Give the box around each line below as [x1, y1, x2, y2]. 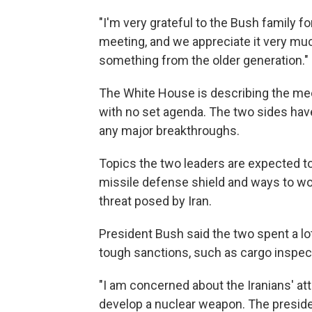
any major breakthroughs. [99, 123, 240, 138]
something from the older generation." [99, 53, 309, 68]
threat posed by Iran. [99, 194, 212, 208]
